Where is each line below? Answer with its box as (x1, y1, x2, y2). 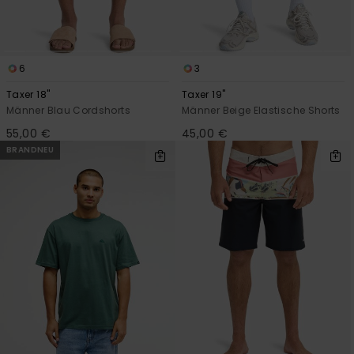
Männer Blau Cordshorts (6, 104, 130, 118)
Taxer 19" (182, 88, 226, 102)
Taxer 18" (6, 88, 51, 102)
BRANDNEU (6, 144, 55, 156)
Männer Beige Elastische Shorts (182, 104, 341, 118)
